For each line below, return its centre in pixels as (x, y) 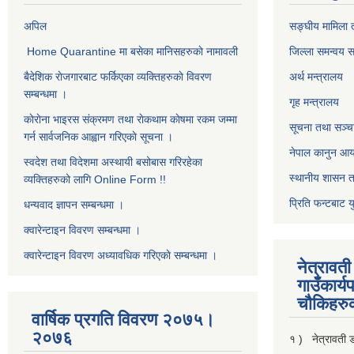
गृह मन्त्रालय (314, 102)
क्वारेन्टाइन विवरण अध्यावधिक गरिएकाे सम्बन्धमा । (121, 255)
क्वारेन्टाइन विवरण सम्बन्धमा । (82, 230)
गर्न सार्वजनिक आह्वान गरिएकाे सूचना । (98, 137)
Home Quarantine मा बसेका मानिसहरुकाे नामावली (134, 51)
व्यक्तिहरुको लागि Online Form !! (95, 179)
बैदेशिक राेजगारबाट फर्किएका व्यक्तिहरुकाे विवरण (118, 77)
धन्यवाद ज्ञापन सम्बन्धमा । (74, 205)
